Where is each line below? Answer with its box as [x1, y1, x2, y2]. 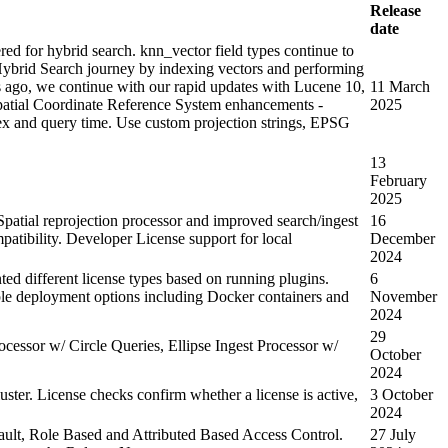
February [370, 171, 427, 189]
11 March [370, 77, 430, 95]
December [370, 229, 435, 247]
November [370, 287, 437, 305]
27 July [370, 425, 416, 443]
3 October [370, 385, 433, 403]
